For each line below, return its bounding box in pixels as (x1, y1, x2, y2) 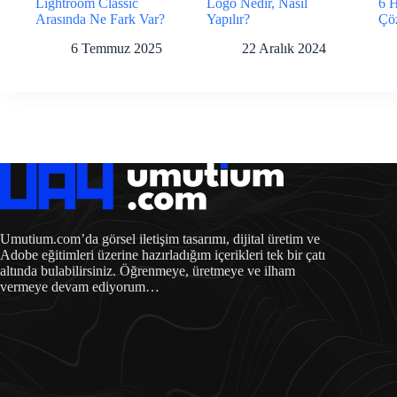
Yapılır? (206, 12, 251, 27)
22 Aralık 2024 (242, 40, 327, 56)
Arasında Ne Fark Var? (35, 12, 165, 27)
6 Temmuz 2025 (71, 40, 162, 56)
